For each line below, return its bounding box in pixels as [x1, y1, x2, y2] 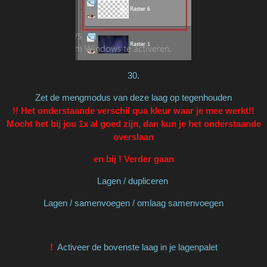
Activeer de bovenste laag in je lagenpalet [55, 241, 218, 252]
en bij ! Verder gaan [93, 153, 174, 164]
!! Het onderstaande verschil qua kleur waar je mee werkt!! [13, 105, 254, 116]
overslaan [113, 131, 154, 142]
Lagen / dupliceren [97, 175, 170, 186]
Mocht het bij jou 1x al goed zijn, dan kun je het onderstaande [6, 118, 261, 129]
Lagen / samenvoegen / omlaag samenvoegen [44, 197, 223, 208]
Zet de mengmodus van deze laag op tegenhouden [35, 92, 232, 103]
